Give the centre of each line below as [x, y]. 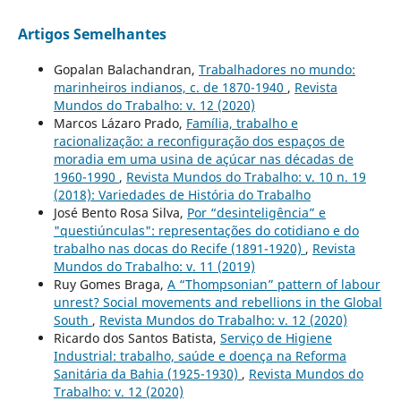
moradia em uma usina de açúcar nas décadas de [203, 158]
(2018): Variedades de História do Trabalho [182, 194]
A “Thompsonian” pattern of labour [273, 284]
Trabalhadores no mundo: [277, 69]
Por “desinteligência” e [256, 212]
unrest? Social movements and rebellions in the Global [218, 302]
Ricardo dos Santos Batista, [137, 337]
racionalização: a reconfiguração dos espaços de [199, 141]
